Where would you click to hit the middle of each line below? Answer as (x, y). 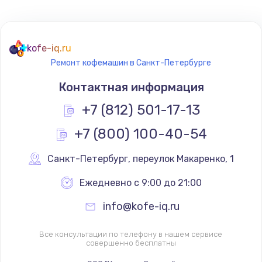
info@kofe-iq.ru (141, 207)
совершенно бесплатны (131, 243)
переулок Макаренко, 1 (183, 159)
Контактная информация (131, 87)
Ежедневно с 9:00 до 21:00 (141, 183)
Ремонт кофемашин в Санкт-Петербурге (131, 63)
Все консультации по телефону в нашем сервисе (131, 235)
